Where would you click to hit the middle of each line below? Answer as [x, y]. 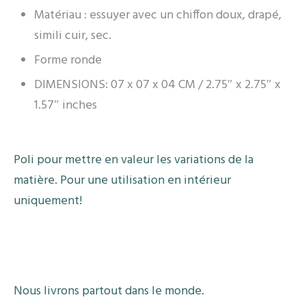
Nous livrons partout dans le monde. [109, 291]
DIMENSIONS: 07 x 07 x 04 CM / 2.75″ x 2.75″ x [157, 85]
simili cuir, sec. [73, 36]
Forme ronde [68, 60]
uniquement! [48, 201]
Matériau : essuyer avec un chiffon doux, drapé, [158, 15]
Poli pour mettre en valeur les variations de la [134, 160]
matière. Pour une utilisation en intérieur [122, 180]
